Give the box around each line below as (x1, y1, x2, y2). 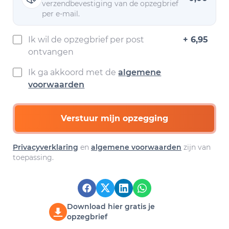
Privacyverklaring (13, 143, 78, 152)
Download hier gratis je (67, 202, 155, 211)
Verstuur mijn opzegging (61, 113, 168, 123)
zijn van (181, 143, 211, 152)
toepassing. (13, 153, 54, 162)
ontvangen (28, 47, 74, 57)
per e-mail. (42, 9, 80, 18)
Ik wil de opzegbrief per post (28, 35, 145, 44)
